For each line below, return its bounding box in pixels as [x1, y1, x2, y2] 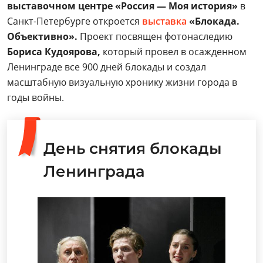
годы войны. [7, 91, 64, 104]
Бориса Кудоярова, [7, 45, 100, 58]
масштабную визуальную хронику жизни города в [7, 76, 237, 89]
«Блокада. [187, 15, 240, 28]
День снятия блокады [43, 139, 222, 158]
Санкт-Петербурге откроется [7, 15, 142, 28]
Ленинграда [43, 162, 145, 181]
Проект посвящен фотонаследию [80, 30, 232, 43]
